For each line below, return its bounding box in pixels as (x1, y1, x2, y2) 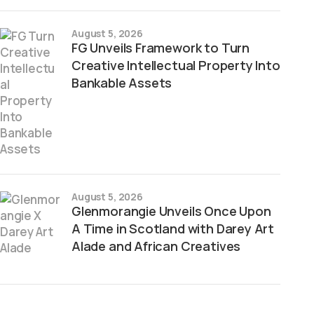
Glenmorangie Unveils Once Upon (71, 203, 271, 219)
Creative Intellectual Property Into (71, 57, 280, 74)
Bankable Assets (71, 74, 172, 91)
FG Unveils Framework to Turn (71, 39, 250, 56)
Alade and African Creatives (71, 238, 241, 254)
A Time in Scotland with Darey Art (71, 220, 275, 237)
